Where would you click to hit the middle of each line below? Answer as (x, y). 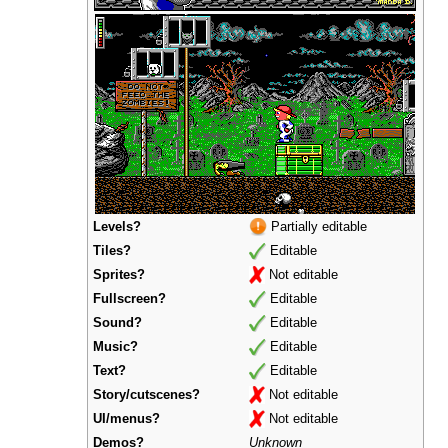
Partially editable (317, 226)
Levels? (117, 226)
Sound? (118, 322)
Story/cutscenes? (147, 394)
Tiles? (112, 250)
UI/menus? (127, 418)
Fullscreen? (130, 298)
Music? (116, 346)
